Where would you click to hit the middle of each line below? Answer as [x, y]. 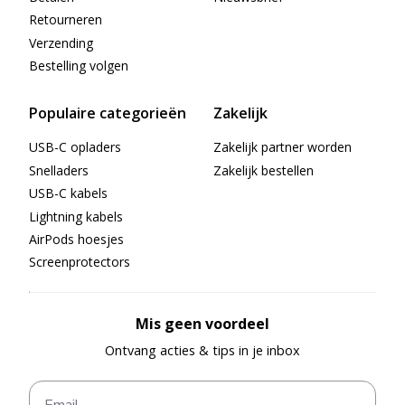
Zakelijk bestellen [264, 170]
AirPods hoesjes [76, 239]
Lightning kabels [76, 216]
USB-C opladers [75, 147]
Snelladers [59, 170]
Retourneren [66, 20]
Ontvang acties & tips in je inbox [202, 350]
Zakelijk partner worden [283, 147]
